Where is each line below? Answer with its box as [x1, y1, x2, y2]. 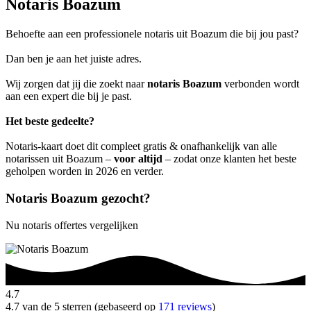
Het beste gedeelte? [6, 115, 94, 128]
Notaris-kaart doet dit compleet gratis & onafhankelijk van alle [6, 140, 277, 153]
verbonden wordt [221, 78, 299, 90]
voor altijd [114, 153, 162, 165]
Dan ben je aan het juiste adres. [6, 53, 142, 65]
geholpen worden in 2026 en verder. [6, 165, 164, 178]
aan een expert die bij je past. [6, 90, 132, 103]
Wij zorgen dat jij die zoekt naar [6, 78, 147, 90]
